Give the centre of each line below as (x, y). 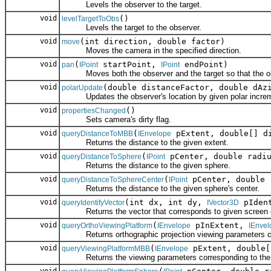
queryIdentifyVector (93, 203)
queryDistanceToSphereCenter (113, 180)
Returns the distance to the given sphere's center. (161, 189)
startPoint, (129, 65)
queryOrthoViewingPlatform (107, 226)
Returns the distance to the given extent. (145, 143)
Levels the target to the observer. (132, 28)
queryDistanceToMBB (97, 134)
